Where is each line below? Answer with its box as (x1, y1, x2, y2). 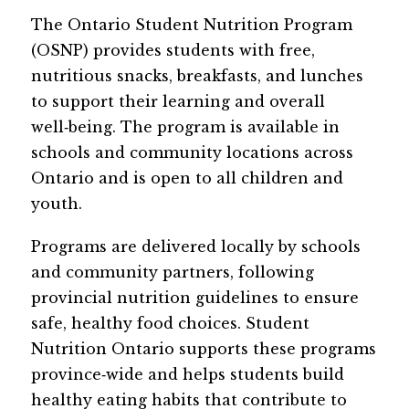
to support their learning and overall (30, 92, 325, 110)
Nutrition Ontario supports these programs (30, 340, 376, 358)
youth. (30, 194, 87, 213)
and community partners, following (30, 263, 314, 281)
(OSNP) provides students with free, (30, 41, 315, 59)
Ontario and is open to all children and (30, 169, 343, 187)
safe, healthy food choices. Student (30, 314, 309, 332)
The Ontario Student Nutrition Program (30, 16, 352, 34)
